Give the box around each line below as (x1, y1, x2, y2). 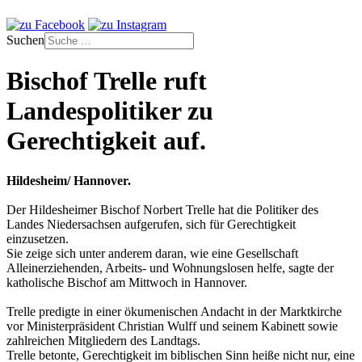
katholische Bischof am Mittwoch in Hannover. (6, 275, 247, 289)
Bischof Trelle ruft (6, 66, 207, 96)
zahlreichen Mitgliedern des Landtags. (6, 333, 200, 347)
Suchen (6, 33, 44, 47)
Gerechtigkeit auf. (6, 126, 206, 156)
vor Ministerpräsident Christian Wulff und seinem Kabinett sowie (6, 318, 338, 333)
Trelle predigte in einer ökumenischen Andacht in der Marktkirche (6, 304, 342, 318)
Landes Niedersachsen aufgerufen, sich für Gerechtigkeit (6, 217, 296, 231)
